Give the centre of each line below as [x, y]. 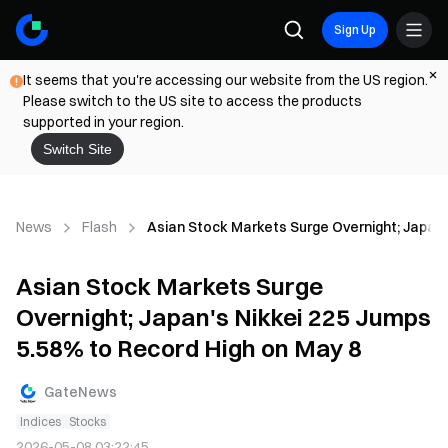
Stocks [87, 421]
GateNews [80, 391]
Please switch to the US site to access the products [192, 101]
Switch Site [77, 149]
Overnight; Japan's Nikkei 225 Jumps [223, 317]
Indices [40, 421]
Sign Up [355, 29]
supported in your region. [103, 122]
